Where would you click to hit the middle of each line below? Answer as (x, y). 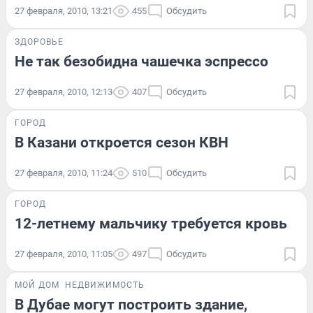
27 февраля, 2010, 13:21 (64, 11)
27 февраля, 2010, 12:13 (64, 92)
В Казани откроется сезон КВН (122, 143)
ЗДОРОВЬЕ (39, 42)
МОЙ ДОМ (37, 285)
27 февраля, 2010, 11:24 (64, 173)
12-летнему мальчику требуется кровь (151, 224)
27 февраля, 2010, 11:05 (64, 254)
